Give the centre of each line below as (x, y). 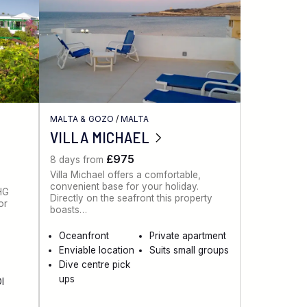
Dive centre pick (95, 265)
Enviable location (97, 250)
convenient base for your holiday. (125, 187)
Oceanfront (84, 236)
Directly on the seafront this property (132, 198)
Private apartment (187, 236)
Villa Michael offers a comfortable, (126, 175)
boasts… (69, 210)
